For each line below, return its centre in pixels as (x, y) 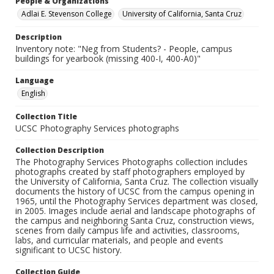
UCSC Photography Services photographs (97, 128)
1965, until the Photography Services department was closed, (137, 201)
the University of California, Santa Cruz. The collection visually (137, 182)
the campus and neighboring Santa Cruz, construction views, (135, 221)
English (33, 94)
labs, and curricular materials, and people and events (119, 240)
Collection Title (46, 117)
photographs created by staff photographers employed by (130, 172)
